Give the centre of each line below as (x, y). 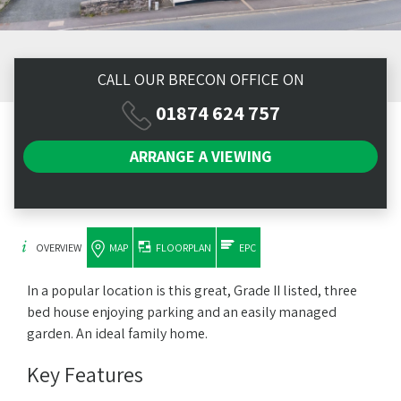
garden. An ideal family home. (117, 334)
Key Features (85, 375)
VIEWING (241, 157)
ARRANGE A (170, 157)
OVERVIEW (59, 248)
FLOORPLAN (183, 248)
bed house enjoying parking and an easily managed (182, 312)
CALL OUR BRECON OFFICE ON (200, 80)
